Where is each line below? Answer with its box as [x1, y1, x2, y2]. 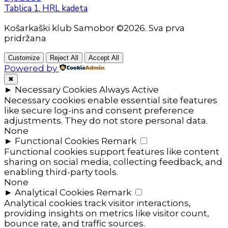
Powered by [4, 63, 57, 74]
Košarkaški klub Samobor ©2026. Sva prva [4, 23, 185, 34]
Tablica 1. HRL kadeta [4, 3, 88, 15]
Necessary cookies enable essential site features [4, 95, 217, 106]
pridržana [4, 33, 46, 44]
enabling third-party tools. [4, 167, 118, 178]
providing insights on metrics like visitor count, [4, 208, 209, 219]
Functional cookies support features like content [4, 147, 219, 157]
